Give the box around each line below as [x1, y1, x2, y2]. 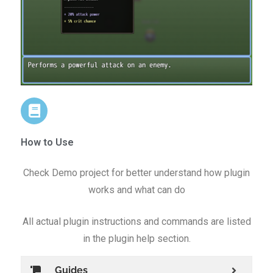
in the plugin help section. [82, 232, 191, 244]
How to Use [21, 136, 74, 148]
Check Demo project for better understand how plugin [23, 166, 250, 179]
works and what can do [88, 183, 185, 196]
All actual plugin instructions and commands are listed [22, 215, 251, 227]
